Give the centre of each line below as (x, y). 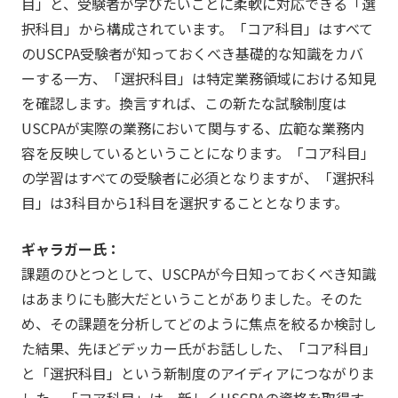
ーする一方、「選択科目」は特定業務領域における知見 (199, 79)
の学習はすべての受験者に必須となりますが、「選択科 (198, 178)
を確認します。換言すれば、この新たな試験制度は (183, 103)
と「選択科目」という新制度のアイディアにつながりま (198, 374)
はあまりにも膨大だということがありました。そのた (191, 299)
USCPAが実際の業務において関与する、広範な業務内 (192, 128)
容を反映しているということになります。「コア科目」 (198, 153)
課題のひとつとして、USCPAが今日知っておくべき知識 (198, 274)
